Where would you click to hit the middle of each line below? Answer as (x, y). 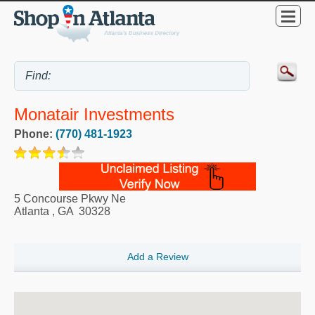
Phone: (35, 134)
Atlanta (32, 211)
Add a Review (157, 257)
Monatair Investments (94, 115)
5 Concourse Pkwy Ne (70, 198)
